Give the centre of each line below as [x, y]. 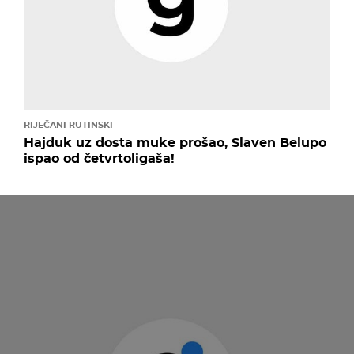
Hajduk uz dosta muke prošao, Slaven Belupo [175, 142]
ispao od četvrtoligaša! [99, 158]
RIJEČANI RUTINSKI [68, 124]
